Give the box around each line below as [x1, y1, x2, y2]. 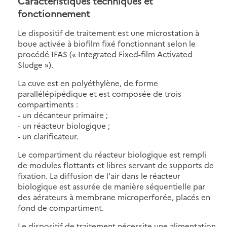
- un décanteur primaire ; [18, 109, 108, 120]
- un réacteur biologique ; [18, 120, 110, 131]
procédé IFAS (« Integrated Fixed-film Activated [18, 48, 193, 59]
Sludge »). [18, 59, 53, 70]
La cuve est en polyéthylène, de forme [18, 77, 158, 88]
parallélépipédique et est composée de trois [18, 88, 181, 99]
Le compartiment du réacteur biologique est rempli [18, 148, 206, 160]
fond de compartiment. [18, 202, 104, 213]
